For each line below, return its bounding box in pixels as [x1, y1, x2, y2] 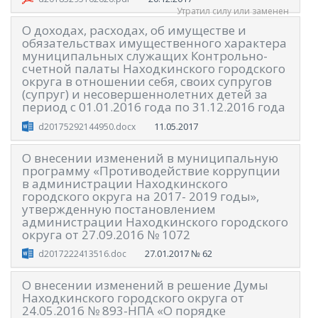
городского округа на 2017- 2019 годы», [22, 187, 259, 204]
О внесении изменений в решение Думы [22, 277, 268, 294]
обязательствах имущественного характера [22, 35, 287, 52]
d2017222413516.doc [38, 248, 126, 261]
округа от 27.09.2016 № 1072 [22, 226, 190, 243]
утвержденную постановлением [22, 200, 216, 217]
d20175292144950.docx [38, 120, 136, 133]
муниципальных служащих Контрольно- [22, 48, 268, 65]
